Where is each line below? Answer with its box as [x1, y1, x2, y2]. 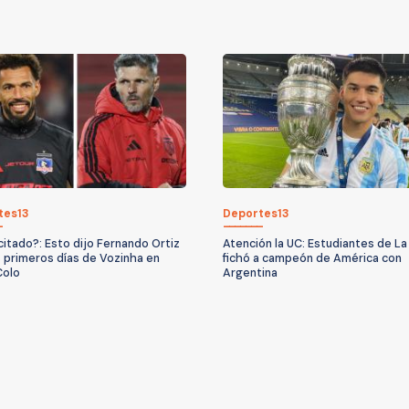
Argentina [223, 265, 278, 280]
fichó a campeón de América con [223, 250, 402, 266]
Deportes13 [223, 205, 289, 221]
